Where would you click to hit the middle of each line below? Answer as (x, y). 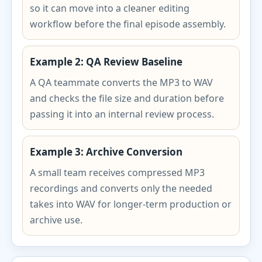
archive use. (56, 220)
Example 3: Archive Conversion (106, 152)
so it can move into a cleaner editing (110, 8)
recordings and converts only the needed (121, 188)
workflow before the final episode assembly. (128, 24)
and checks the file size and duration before (127, 98)
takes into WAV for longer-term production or (131, 204)
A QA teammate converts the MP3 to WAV (122, 82)
